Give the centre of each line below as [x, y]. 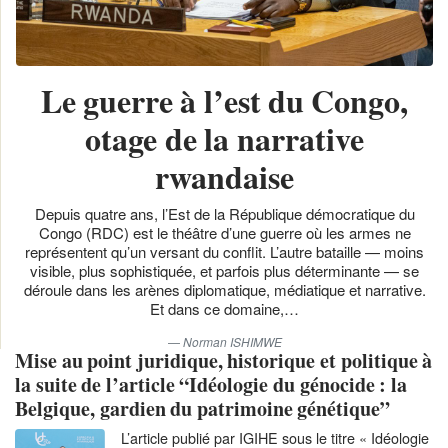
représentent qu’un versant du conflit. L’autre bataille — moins [224, 251]
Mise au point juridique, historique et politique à [224, 360]
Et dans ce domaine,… [224, 308]
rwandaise [224, 176]
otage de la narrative [224, 138]
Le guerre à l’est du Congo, [224, 100]
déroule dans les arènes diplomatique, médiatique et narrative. [224, 289]
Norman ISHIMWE [232, 341]
